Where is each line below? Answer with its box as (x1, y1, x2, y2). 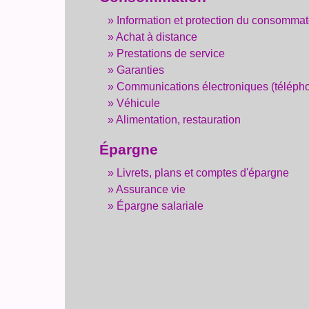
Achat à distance (116, 31, 198, 43)
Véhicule (117, 97, 161, 110)
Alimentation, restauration (116, 114, 241, 126)
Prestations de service (117, 48, 226, 60)
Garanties (117, 64, 165, 77)
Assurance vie (116, 183, 186, 195)
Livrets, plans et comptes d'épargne (117, 166, 290, 179)
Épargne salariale (117, 199, 204, 212)
